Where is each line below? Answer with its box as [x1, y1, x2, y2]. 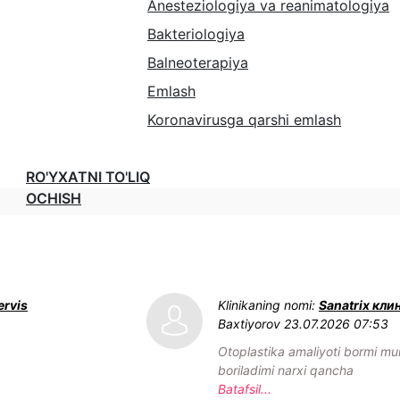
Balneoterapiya [147, 54, 248, 71]
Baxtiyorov [218, 316, 280, 331]
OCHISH [26, 189, 81, 207]
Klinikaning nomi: [218, 297, 319, 312]
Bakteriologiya [147, 25, 245, 43]
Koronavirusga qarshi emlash [147, 111, 341, 129]
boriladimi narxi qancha [218, 362, 354, 378]
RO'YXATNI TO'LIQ [26, 168, 150, 186]
